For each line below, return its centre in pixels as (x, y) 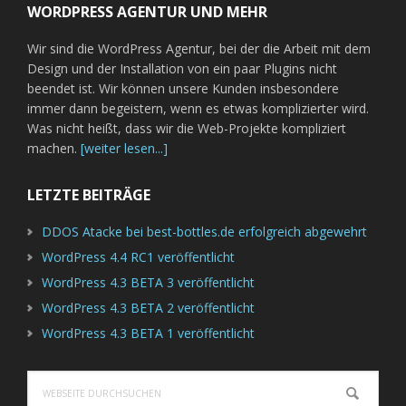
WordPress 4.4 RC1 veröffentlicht (138, 256)
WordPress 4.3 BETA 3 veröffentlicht (148, 282)
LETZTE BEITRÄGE (89, 194)
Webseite (54, 380)
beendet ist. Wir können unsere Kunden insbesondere (183, 88)
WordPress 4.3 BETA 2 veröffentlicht (148, 307)
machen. (54, 148)
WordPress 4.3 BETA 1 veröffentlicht (148, 333)
